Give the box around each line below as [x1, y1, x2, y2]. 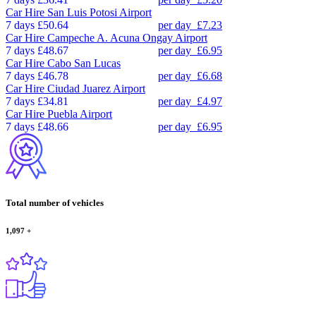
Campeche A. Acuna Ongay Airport [47, 31, 207, 44]
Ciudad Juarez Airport [47, 82, 145, 95]
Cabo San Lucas [47, 56, 121, 69]
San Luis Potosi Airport [47, 6, 152, 18]
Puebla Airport [47, 107, 112, 120]
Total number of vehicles [6, 197, 104, 208]
